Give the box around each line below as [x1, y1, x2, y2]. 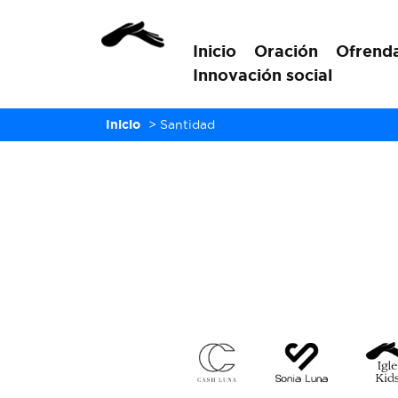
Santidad [160, 117, 215, 131]
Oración [254, 42, 318, 60]
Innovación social [193, 66, 332, 84]
